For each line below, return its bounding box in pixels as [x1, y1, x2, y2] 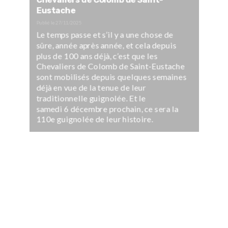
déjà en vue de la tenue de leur [36, 82, 147, 93]
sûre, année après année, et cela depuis [36, 40, 177, 50]
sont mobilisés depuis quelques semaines [36, 72, 187, 82]
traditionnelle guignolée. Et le [36, 93, 146, 103]
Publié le [36, 19, 55, 26]
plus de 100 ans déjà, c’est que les [36, 51, 158, 61]
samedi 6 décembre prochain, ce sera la [36, 104, 179, 114]
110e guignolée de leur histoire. [36, 114, 153, 125]
